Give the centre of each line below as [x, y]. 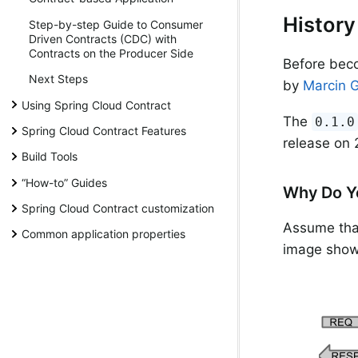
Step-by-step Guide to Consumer [116, 24]
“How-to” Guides [64, 182]
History [319, 24]
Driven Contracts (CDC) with [103, 38]
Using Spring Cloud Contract [96, 105]
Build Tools [50, 157]
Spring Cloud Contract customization [118, 209]
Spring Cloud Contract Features [104, 130]
